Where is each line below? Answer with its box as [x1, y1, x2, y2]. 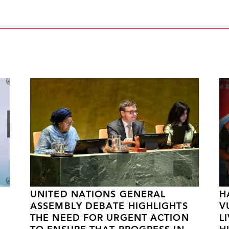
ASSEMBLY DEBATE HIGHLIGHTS [30, 202, 188, 212]
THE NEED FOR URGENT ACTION [30, 214, 189, 223]
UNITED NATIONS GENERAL [30, 191, 166, 200]
